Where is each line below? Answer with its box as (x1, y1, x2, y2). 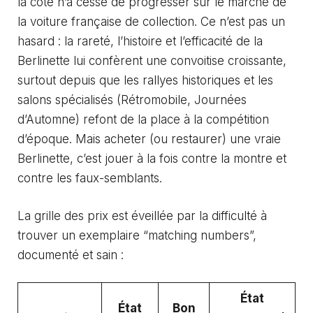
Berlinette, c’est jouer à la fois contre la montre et (17, 152, 286, 166)
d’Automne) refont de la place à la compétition (17, 112, 269, 127)
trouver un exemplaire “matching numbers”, (17, 228, 256, 242)
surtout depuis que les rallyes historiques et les (17, 73, 273, 88)
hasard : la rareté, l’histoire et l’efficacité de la (17, 34, 263, 49)
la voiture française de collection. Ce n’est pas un (17, 15, 285, 29)
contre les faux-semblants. (17, 171, 162, 186)
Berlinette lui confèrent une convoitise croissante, (17, 54, 286, 68)
